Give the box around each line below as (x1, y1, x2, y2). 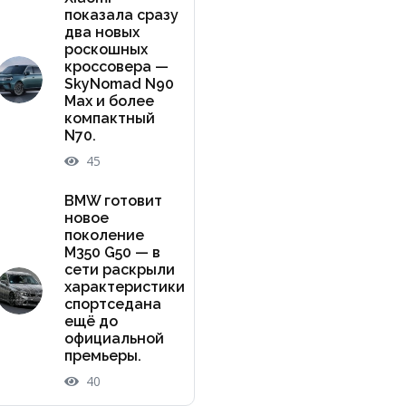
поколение (63, 226, 144, 244)
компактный (63, 109, 155, 127)
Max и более (63, 92, 154, 110)
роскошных (63, 40, 148, 58)
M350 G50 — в (63, 243, 160, 261)
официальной (63, 329, 164, 347)
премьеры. (63, 346, 141, 364)
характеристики (63, 277, 185, 295)
